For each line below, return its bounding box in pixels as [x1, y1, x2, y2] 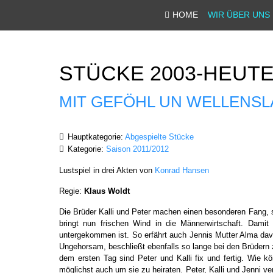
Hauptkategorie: [65, 132, 125, 141]
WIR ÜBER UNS [208, 10, 270, 19]
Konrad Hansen [155, 166, 209, 175]
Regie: [59, 186, 84, 196]
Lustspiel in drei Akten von [59, 166, 155, 175]
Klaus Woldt [84, 186, 130, 196]
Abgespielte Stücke [125, 132, 194, 141]
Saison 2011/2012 [106, 144, 169, 154]
